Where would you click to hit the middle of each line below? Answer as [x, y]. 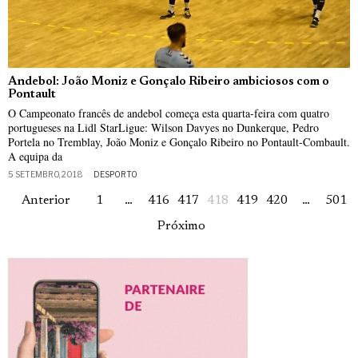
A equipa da [35, 157]
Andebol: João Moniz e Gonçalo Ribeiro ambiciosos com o [169, 82]
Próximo [181, 227]
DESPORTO [115, 175]
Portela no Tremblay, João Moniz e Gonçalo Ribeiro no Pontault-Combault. [179, 142]
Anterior [46, 201]
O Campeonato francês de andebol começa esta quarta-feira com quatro [169, 113]
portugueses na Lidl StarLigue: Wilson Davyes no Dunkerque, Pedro [163, 128]
